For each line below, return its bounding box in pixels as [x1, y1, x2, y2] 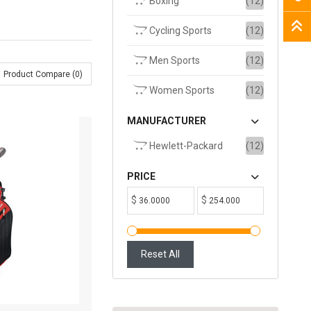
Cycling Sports [147, 25, 212, 36]
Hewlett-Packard [147, 140, 224, 151]
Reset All [141, 249, 180, 260]
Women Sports [147, 85, 215, 96]
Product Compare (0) [3, 69, 83, 79]
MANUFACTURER [127, 115, 207, 126]
